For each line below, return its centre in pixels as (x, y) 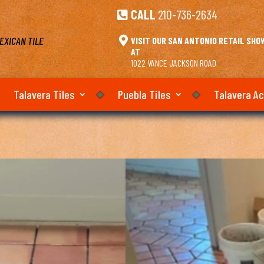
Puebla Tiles (144, 94)
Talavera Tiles (44, 94)
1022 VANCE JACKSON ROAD (174, 63)
